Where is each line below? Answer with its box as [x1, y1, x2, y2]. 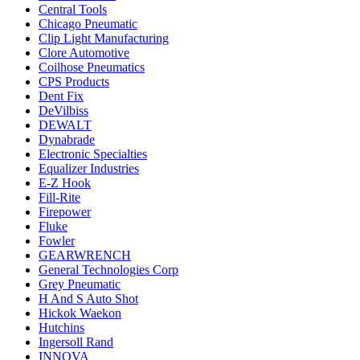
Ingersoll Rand [39, 335, 113, 349]
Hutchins [39, 321, 84, 334]
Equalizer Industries [39, 162, 139, 175]
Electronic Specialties [39, 147, 147, 161]
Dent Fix [39, 89, 84, 103]
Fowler [39, 234, 75, 247]
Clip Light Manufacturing [39, 31, 169, 45]
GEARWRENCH [39, 248, 131, 262]
